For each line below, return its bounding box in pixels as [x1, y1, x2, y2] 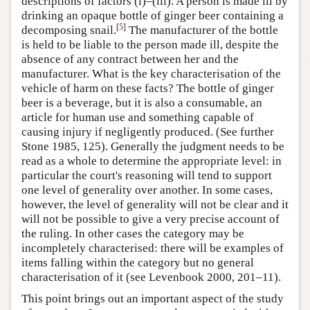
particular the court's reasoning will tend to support [21, 169, 272, 182]
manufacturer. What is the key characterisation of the [21, 67, 281, 80]
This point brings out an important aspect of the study [21, 292, 284, 305]
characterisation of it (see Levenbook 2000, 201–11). [21, 271, 281, 284]
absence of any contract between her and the [21, 53, 239, 66]
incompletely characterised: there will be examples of [21, 241, 284, 255]
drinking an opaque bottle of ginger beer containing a [21, 9, 284, 22]
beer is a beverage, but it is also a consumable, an [21, 96, 262, 109]
